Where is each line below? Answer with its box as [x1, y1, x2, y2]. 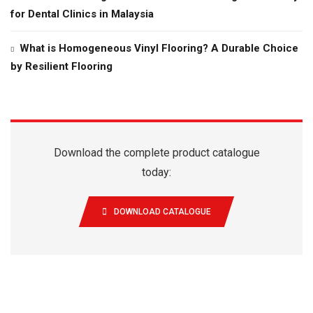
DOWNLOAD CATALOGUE [114, 206, 211, 217]
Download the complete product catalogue [53, 145, 260, 159]
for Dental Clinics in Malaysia [10, 7, 154, 20]
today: [142, 165, 171, 179]
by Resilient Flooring [10, 59, 112, 73]
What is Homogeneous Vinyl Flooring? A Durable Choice [20, 41, 298, 54]
